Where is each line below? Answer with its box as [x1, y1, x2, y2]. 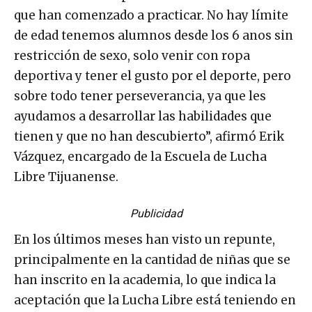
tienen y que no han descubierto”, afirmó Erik [14, 128, 284, 144]
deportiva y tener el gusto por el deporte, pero [14, 68, 291, 84]
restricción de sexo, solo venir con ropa [14, 47, 250, 63]
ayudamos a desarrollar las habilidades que [14, 108, 272, 124]
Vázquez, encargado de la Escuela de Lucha [14, 148, 267, 164]
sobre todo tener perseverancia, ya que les [14, 88, 266, 104]
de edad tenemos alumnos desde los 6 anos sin [14, 27, 293, 43]
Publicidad [130, 206, 182, 220]
